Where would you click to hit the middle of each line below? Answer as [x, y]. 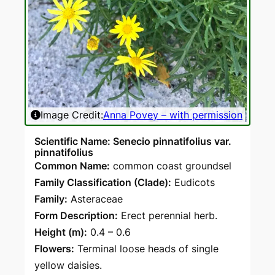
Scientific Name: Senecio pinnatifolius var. [133, 141]
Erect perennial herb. [169, 215]
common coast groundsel [172, 166]
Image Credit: [72, 115]
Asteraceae [97, 199]
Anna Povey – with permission [173, 115]
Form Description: [76, 215]
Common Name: [72, 166]
